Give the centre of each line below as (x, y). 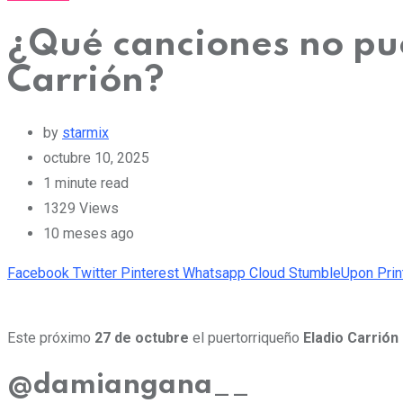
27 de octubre (142, 337)
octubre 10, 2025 (96, 157)
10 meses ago (89, 233)
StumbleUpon (331, 273)
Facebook (38, 273)
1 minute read (86, 183)
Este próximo (51, 337)
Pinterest (150, 273)
